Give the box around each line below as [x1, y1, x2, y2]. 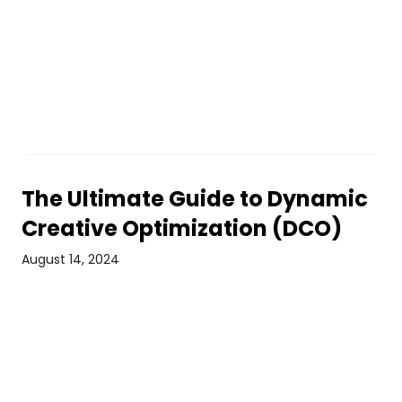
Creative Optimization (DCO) [21, 214, 342, 243]
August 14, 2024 [21, 250, 119, 268]
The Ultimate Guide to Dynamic [21, 184, 368, 214]
